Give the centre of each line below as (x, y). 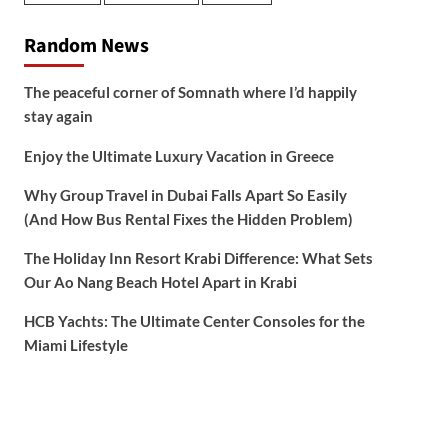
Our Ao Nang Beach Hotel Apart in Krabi (160, 281)
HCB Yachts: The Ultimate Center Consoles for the (194, 320)
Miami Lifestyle (75, 344)
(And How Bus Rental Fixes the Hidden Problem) (188, 218)
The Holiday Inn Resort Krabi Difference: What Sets (198, 257)
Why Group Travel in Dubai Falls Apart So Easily (185, 194)
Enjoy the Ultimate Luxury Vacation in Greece (180, 155)
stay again (58, 115)
